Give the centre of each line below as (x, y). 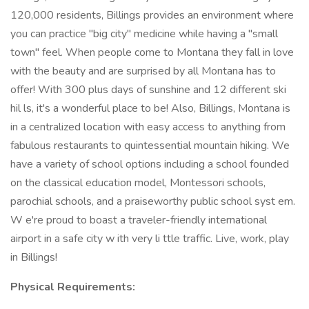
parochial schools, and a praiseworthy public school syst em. (153, 201)
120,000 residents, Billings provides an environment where (152, 15)
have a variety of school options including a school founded (150, 164)
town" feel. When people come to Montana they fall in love (152, 52)
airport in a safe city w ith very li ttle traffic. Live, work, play (150, 239)
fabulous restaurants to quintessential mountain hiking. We (150, 146)
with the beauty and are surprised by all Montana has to (143, 71)
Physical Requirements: (73, 287)
